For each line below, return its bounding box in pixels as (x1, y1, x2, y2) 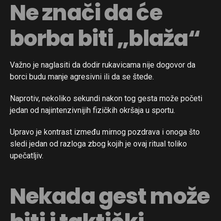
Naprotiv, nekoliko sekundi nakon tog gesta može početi (10, 94, 202, 104)
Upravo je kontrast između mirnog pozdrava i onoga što (10, 127, 200, 137)
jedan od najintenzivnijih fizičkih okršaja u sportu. (10, 106, 175, 115)
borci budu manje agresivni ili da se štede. (10, 72, 154, 82)
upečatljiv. (10, 151, 43, 161)
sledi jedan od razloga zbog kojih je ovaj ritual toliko (10, 139, 187, 149)
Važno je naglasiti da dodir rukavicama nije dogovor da (10, 60, 195, 70)
